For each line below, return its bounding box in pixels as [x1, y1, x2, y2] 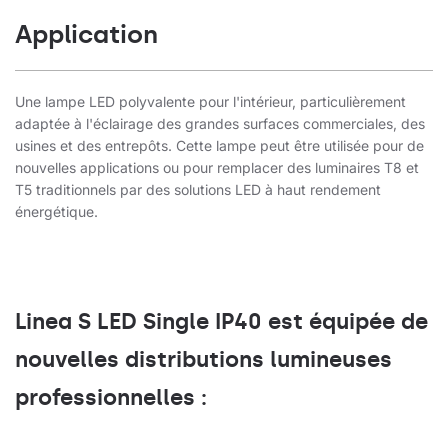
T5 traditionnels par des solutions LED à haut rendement [15, 181, 381, 199]
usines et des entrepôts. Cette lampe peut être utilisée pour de [15, 137, 424, 155]
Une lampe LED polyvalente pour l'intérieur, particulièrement [15, 93, 406, 111]
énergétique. [15, 203, 98, 221]
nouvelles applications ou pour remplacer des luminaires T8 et [15, 159, 419, 177]
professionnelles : [15, 384, 207, 412]
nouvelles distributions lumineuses [15, 346, 392, 374]
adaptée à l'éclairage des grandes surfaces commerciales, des [15, 115, 425, 133]
